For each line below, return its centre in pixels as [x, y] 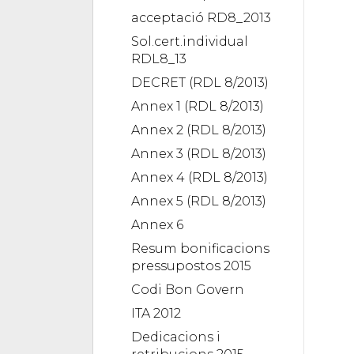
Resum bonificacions [200, 248]
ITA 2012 [156, 313]
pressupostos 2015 [191, 265]
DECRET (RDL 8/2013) [200, 82]
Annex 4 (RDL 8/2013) [200, 177]
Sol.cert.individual [190, 41]
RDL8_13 [159, 58]
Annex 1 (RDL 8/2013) [198, 106]
